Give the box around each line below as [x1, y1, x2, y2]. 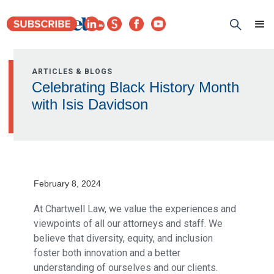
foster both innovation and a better [33, 247, 180, 259]
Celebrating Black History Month [32, 79, 240, 95]
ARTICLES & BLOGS [32, 67, 113, 76]
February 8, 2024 [33, 179, 101, 188]
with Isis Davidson [32, 96, 149, 113]
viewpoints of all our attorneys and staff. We [33, 218, 223, 229]
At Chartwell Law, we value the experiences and [33, 203, 236, 215]
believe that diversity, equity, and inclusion [33, 232, 213, 244]
